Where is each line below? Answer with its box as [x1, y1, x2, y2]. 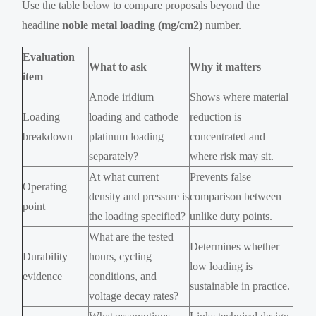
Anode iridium [89, 90, 154, 103]
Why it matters [190, 60, 262, 73]
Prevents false [190, 170, 252, 183]
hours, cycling [89, 250, 152, 262]
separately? [89, 150, 139, 162]
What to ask [89, 60, 147, 73]
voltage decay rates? [89, 289, 179, 302]
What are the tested [89, 230, 174, 243]
